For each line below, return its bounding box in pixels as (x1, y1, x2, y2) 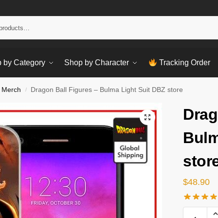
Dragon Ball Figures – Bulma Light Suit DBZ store (31, 86, 183, 93)
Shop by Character (64, 58, 129, 67)
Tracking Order (157, 58, 211, 67)
